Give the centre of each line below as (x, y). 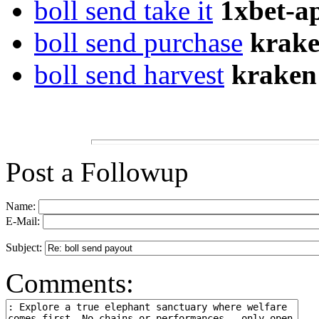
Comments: (70, 283)
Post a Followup (97, 172)
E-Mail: (24, 221)
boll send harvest (129, 75)
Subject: (25, 248)
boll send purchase (138, 43)
